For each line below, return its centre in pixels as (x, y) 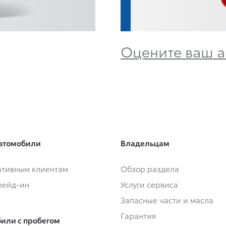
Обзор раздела (150, 169)
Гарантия (138, 216)
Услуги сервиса (149, 184)
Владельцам (145, 143)
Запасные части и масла (167, 200)
